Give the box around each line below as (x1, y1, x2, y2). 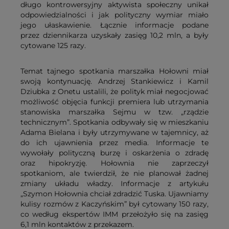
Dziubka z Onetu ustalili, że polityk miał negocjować (20, 87, 209, 97)
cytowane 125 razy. (20, 41, 88, 51)
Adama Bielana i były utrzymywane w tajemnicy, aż (20, 128, 209, 138)
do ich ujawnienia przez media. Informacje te (20, 138, 209, 148)
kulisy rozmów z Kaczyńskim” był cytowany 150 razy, (20, 199, 209, 209)
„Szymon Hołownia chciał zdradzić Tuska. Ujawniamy (20, 189, 209, 199)
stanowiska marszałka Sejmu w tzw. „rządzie (20, 107, 209, 117)
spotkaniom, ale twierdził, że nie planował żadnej (20, 169, 209, 178)
